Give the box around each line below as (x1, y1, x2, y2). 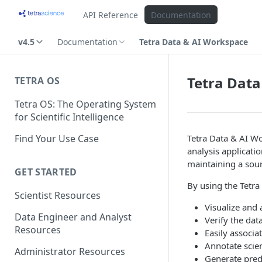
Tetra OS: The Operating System (15, 97, 156, 111)
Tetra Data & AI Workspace (139, 36, 248, 47)
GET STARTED (15, 166, 77, 179)
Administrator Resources (15, 244, 125, 258)
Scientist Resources (15, 189, 101, 202)
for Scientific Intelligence (15, 110, 124, 123)
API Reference (82, 9, 138, 20)
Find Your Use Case (15, 132, 99, 145)
